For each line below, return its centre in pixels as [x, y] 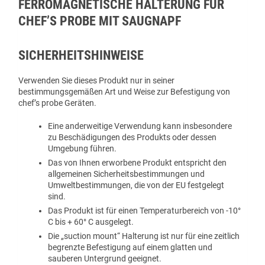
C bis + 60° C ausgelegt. [91, 222]
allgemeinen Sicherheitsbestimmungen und [126, 174]
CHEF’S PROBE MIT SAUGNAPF [100, 20]
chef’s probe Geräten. [57, 103]
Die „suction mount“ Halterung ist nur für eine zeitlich [144, 236]
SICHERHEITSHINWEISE [81, 55]
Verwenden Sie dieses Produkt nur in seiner [96, 80]
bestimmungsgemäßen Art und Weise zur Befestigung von [124, 91]
